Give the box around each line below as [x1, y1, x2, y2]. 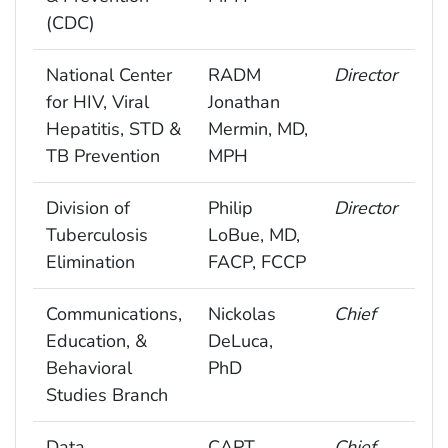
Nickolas [207, 301, 276, 326]
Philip [207, 195, 253, 220]
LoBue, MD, [207, 222, 300, 247]
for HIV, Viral [45, 89, 149, 114]
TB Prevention [45, 143, 160, 168]
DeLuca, [207, 328, 273, 353]
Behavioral [45, 355, 132, 380]
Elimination [45, 249, 135, 274]
